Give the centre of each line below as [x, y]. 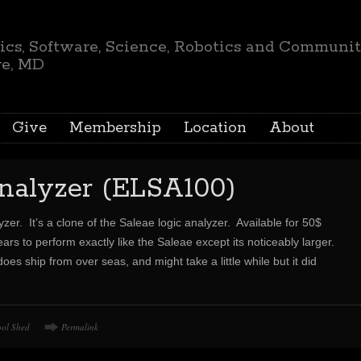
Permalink [80, 327]
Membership [115, 128]
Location [215, 128]
